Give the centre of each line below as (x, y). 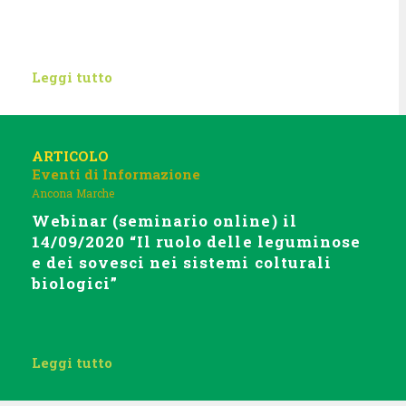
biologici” (75, 283)
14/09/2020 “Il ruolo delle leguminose (196, 242)
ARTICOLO (70, 156)
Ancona (52, 193)
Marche (95, 193)
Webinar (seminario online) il (164, 221)
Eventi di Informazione (116, 174)
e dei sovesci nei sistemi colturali (182, 262)
